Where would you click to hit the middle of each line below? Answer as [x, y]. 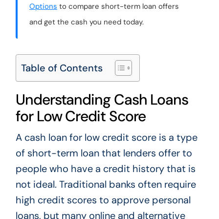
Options [43, 6]
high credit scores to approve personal [103, 200]
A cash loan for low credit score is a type [106, 137]
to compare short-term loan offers [118, 6]
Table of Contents [62, 68]
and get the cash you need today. [86, 22]
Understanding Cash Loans [102, 99]
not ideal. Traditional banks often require [106, 184]
